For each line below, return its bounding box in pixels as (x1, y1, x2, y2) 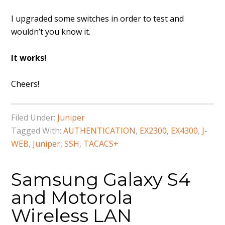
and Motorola (11, 186, 133, 208)
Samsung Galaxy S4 (11, 168, 191, 190)
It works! (11, 52, 47, 63)
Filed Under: (11, 112, 58, 123)
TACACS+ (83, 138, 119, 149)
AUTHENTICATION (63, 125, 136, 136)
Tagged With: (11, 125, 64, 136)
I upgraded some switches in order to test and (11, 13, 184, 24)
